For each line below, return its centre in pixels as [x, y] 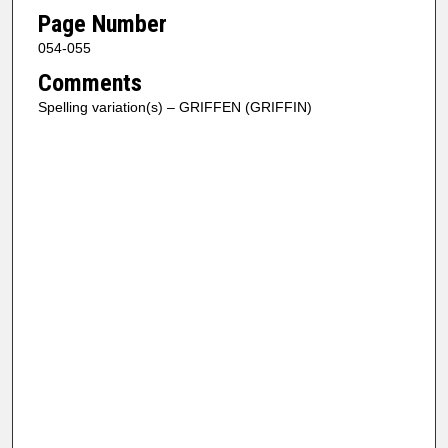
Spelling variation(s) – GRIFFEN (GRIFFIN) [174, 107]
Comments [89, 83]
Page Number [102, 23]
